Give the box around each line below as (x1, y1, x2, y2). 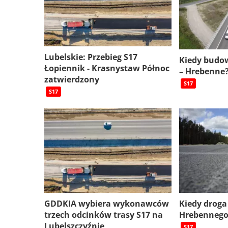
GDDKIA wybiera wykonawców (44, 198, 169, 210)
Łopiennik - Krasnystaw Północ (44, 62, 169, 74)
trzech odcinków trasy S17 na (44, 209, 163, 221)
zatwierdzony (44, 73, 99, 85)
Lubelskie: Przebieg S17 (44, 51, 137, 63)
